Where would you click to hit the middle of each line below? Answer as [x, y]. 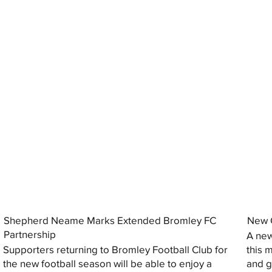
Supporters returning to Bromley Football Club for [116, 250]
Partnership [29, 234]
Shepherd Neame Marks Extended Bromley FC [110, 220]
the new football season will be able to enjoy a [108, 263]
